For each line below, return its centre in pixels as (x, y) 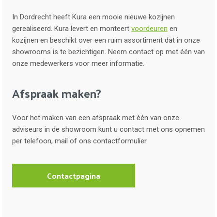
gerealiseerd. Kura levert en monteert (72, 28)
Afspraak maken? (57, 93)
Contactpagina (74, 175)
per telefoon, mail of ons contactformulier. (81, 141)
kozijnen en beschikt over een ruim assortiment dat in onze (106, 40)
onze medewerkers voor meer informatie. (78, 63)
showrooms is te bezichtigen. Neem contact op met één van (108, 52)
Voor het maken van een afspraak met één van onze (96, 117)
